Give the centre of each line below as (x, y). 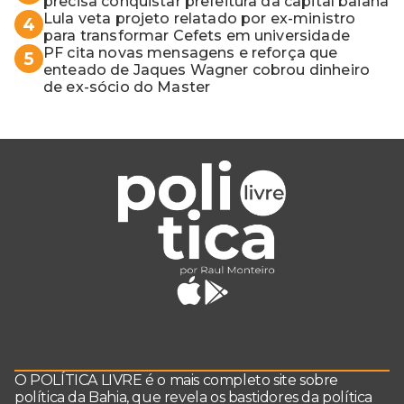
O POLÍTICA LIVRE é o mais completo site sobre (177, 381)
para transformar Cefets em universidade (197, 36)
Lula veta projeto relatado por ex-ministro (200, 19)
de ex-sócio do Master (127, 87)
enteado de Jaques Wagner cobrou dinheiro (207, 70)
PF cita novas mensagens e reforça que (191, 53)
